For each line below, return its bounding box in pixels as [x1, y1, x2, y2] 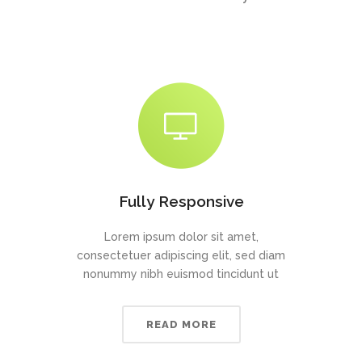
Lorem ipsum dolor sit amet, [103, 230, 259, 243]
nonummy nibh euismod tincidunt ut [83, 267, 279, 280]
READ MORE [145, 318, 217, 330]
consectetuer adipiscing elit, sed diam [77, 249, 285, 262]
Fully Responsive [118, 192, 244, 210]
